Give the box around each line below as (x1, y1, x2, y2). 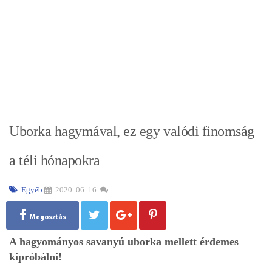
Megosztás (29, 212, 66, 222)
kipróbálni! (9, 250, 62, 263)
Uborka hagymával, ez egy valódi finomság (9, 123, 254, 139)
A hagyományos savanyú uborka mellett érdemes (9, 235, 239, 248)
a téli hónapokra (9, 152, 100, 168)
